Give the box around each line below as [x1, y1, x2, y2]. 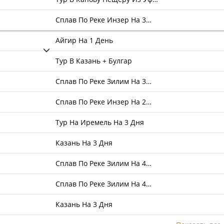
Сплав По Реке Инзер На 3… [55, 15, 152, 24]
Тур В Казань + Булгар [55, 56, 132, 65]
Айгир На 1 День [55, 35, 113, 45]
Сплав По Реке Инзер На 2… [55, 97, 152, 106]
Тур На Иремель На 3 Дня [55, 117, 144, 127]
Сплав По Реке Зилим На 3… [55, 76, 152, 86]
